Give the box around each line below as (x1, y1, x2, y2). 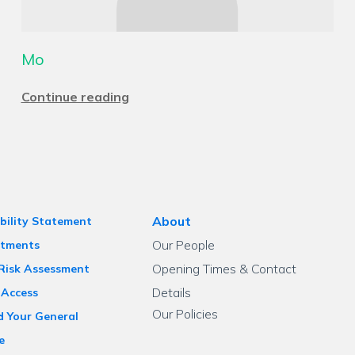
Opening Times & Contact (152, 261, 297, 277)
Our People (152, 237, 216, 253)
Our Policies (152, 306, 219, 322)
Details (152, 284, 192, 300)
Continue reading (21, 89, 129, 105)
